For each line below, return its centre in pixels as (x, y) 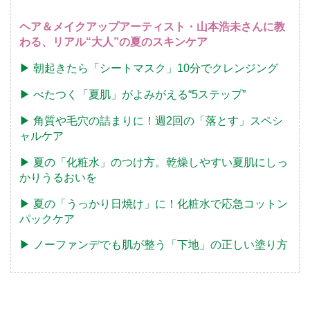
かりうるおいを (58, 177)
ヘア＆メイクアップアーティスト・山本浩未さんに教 (152, 27)
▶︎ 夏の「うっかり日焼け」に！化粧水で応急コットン (153, 203)
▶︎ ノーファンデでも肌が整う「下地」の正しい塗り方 (153, 245)
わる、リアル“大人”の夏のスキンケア (113, 42)
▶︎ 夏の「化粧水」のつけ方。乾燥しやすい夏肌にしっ (153, 162)
